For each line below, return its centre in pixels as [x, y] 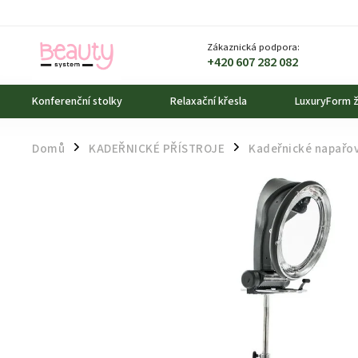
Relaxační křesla [209, 101]
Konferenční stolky [77, 101]
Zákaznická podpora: [254, 47]
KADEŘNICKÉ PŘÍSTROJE [157, 149]
